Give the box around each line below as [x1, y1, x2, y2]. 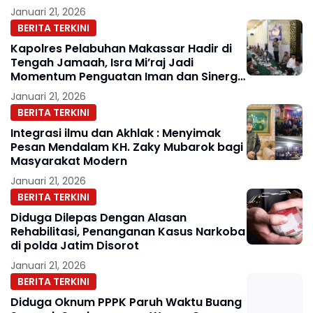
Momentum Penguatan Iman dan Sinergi [10, 68, 240, 85]
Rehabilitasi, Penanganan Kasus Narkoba [10, 224, 245, 240]
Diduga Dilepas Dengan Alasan [10, 210, 187, 226]
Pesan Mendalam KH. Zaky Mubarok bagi [10, 139, 243, 155]
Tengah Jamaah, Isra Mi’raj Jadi [10, 54, 194, 71]
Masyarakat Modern [10, 153, 127, 169]
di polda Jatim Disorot [10, 238, 139, 254]
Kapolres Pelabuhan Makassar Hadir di [10, 41, 232, 57]
